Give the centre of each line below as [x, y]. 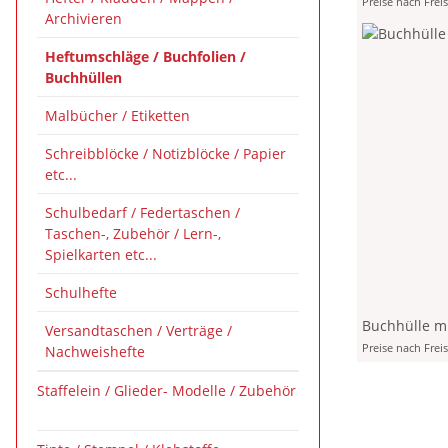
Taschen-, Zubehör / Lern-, [133, 233]
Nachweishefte [95, 351]
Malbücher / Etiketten [117, 115]
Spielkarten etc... [101, 254]
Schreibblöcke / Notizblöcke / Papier [165, 153]
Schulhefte [81, 292]
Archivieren [83, 18]
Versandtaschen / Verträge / [138, 330]
